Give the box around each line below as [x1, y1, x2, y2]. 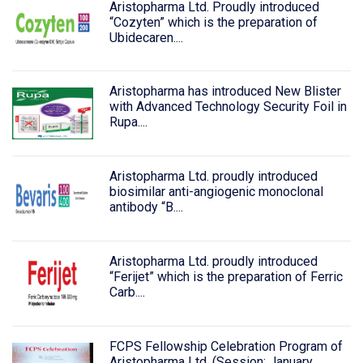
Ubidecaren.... [109, 29, 183, 45]
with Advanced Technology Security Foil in [109, 99, 347, 115]
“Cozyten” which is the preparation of [109, 14, 318, 30]
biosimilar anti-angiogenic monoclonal [109, 184, 323, 200]
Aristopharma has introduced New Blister [109, 83, 341, 100]
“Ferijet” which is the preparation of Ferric [109, 268, 343, 284]
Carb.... [109, 284, 145, 300]
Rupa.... [109, 114, 147, 130]
